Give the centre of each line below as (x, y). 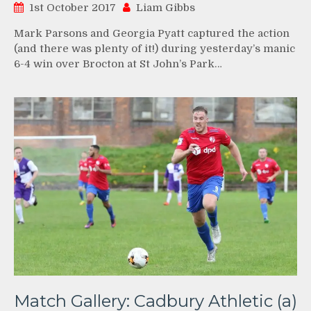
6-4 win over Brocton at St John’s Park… (118, 64)
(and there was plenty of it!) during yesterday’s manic (154, 48)
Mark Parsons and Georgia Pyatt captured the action (152, 33)
